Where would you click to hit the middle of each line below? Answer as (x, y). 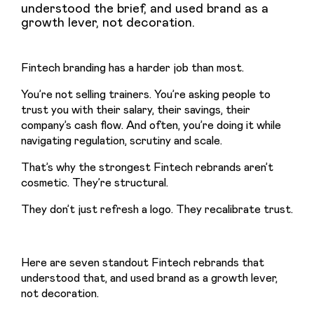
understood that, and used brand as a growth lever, (149, 277)
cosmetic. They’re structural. (95, 182)
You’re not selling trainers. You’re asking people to (146, 93)
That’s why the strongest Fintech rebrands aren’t (147, 166)
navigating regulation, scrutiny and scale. (122, 139)
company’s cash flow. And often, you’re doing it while (151, 124)
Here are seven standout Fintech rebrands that (143, 261)
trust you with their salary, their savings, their (136, 109)
